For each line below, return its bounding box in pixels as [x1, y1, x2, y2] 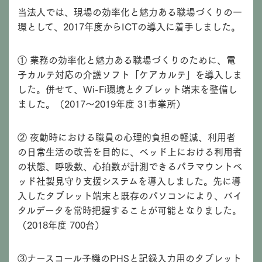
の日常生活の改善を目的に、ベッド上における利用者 [18, 144, 242, 159]
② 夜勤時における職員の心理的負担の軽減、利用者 [18, 129, 236, 144]
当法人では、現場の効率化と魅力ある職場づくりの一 [18, 4, 242, 19]
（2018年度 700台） [18, 217, 104, 232]
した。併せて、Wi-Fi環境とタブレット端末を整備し [18, 81, 237, 96]
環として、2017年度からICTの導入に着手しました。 [18, 19, 240, 34]
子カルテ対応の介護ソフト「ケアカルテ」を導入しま [18, 67, 242, 82]
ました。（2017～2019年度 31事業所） [18, 96, 185, 111]
